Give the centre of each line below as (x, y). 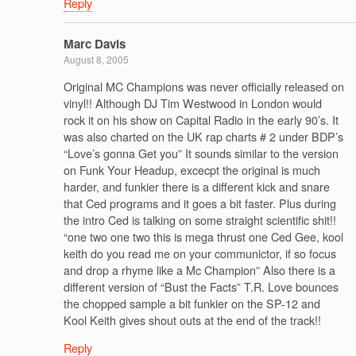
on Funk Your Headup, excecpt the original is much (192, 169)
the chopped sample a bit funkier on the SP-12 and (192, 303)
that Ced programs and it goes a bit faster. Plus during (200, 203)
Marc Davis (95, 44)
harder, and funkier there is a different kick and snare (197, 186)
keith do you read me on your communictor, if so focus (200, 253)
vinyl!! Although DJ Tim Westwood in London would (193, 103)
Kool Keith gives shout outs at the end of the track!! (192, 319)
